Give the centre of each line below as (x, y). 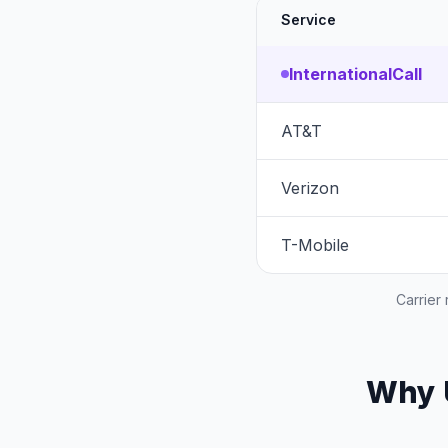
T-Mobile (315, 245)
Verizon (310, 188)
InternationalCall (355, 74)
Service (308, 19)
